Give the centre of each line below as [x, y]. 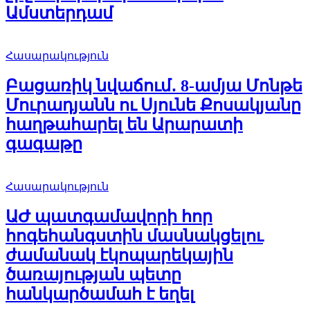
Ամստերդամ [59, 13]
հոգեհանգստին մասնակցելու [134, 236]
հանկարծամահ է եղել [100, 294]
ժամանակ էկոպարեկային [119, 255]
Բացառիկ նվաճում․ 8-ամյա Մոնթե [154, 85]
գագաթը [44, 144]
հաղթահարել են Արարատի [124, 124]
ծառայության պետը [93, 274]
